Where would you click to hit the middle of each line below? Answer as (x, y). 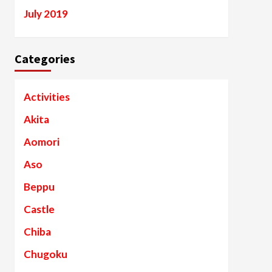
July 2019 (46, 14)
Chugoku (45, 254)
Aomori (41, 142)
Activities (46, 97)
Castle (39, 209)
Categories (45, 59)
